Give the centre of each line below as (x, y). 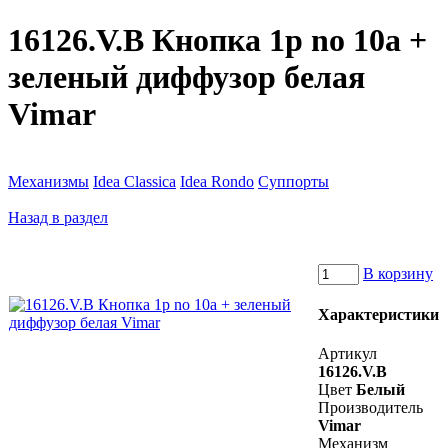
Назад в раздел (58, 217)
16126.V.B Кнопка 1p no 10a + (217, 40)
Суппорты (293, 181)
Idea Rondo (217, 181)
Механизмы (48, 181)
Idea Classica (134, 181)
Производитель (370, 408)
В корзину (398, 273)
